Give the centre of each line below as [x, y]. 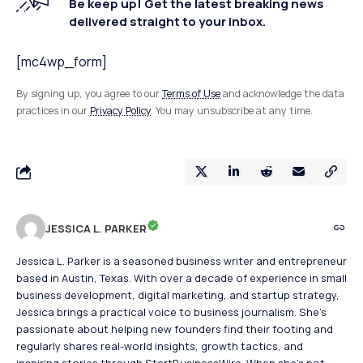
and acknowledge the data [282, 93]
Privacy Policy [120, 110]
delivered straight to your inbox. [167, 21]
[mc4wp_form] [62, 61]
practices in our [53, 110]
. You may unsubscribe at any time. [232, 110]
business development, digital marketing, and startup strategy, [178, 295]
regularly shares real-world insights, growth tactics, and [160, 346]
